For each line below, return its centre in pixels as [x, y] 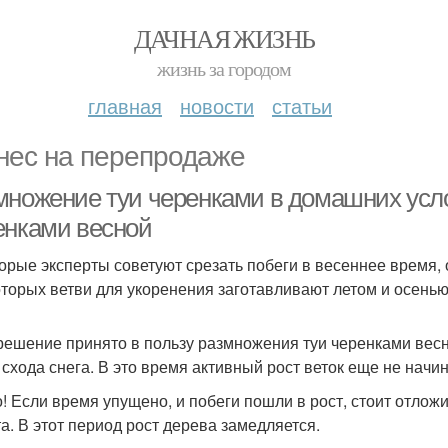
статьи [302, 105]
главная [125, 105]
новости [217, 105]
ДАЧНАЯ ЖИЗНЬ [224, 38]
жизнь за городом [224, 68]
